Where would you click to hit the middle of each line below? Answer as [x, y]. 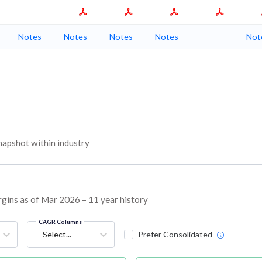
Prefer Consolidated [175, 235]
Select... [57, 235]
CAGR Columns [60, 222]
